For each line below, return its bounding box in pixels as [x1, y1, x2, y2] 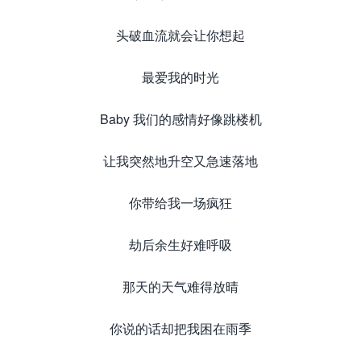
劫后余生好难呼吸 [129, 235, 232, 254]
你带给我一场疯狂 [129, 193, 232, 212]
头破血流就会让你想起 [116, 26, 245, 44]
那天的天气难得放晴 [122, 277, 239, 296]
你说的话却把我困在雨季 [110, 319, 251, 338]
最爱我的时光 [142, 68, 219, 86]
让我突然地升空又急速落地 [103, 151, 258, 170]
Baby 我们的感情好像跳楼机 [99, 110, 262, 128]
